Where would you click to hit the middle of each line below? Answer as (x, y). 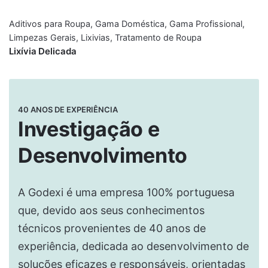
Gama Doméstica (130, 24)
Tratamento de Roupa (158, 38)
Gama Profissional (206, 24)
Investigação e (89, 129)
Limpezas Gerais (42, 38)
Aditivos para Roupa (50, 24)
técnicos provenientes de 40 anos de (112, 229)
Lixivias (95, 38)
